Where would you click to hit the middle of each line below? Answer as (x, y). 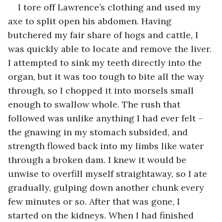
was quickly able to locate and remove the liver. (111, 49)
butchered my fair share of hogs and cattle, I (104, 35)
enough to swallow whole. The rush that (95, 104)
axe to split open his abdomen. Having (91, 21)
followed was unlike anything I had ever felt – (107, 118)
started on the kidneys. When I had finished (102, 215)
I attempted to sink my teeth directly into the (106, 62)
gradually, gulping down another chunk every (107, 187)
